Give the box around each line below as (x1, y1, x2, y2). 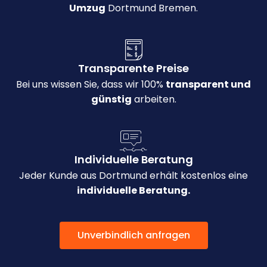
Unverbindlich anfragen (77, 228, 190, 243)
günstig (91, 92, 132, 107)
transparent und (166, 77, 251, 92)
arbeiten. (131, 92, 176, 107)
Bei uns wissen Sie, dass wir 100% (16, 77, 166, 92)
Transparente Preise (78, 61, 189, 76)
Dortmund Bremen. (105, 1, 198, 15)
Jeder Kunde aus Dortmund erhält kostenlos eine (19, 169, 248, 183)
